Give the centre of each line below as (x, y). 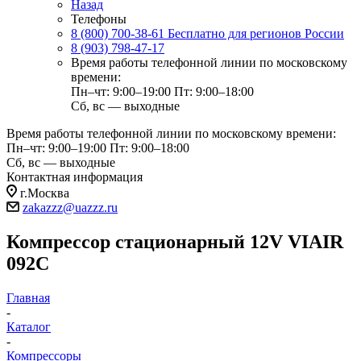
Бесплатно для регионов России (256, 33)
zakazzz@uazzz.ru (70, 207)
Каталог (29, 326)
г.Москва (45, 193)
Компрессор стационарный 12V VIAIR (175, 241)
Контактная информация (75, 177)
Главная (28, 297)
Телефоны (99, 19)
